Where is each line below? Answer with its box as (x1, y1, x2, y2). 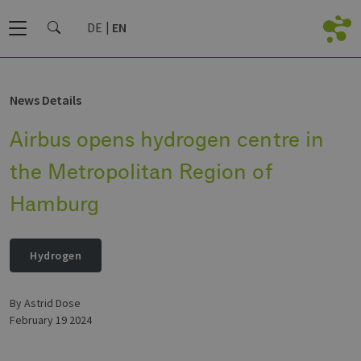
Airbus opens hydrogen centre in (10, 126, 324, 151)
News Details (10, 92, 81, 108)
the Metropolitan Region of (10, 158, 272, 184)
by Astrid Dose (16, 296, 81, 310)
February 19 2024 (10, 313, 92, 327)
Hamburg (10, 190, 100, 216)
